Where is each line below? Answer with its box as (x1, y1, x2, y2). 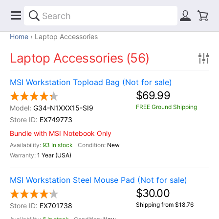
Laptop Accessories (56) (10, 50, 150, 66)
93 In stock (43, 141, 73, 149)
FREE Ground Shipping (136, 103, 197, 110)
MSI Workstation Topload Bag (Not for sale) (10, 77, 172, 87)
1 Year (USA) (37, 152, 71, 159)
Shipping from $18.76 (136, 201, 194, 208)
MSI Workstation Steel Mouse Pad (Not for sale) (10, 175, 187, 185)
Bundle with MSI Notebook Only (10, 129, 111, 137)
